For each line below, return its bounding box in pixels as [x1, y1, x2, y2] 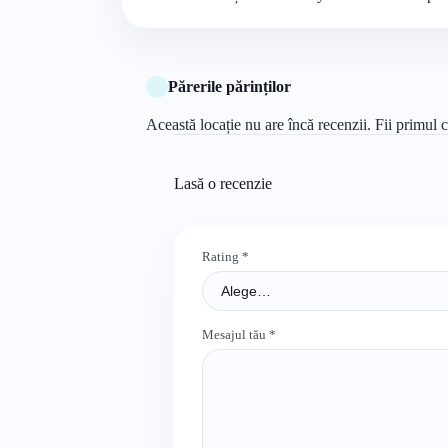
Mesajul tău [202, 326, 269, 342]
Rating [202, 248, 242, 264]
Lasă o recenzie [174, 174, 272, 192]
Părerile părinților [168, 77, 291, 95]
